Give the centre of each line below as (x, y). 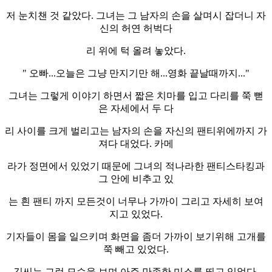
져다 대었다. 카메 (136, 143)
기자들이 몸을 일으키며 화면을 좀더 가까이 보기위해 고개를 (136, 236)
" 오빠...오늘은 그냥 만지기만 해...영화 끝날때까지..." (136, 73)
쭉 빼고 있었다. (136, 249)
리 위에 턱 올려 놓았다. (136, 50)
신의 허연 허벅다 (136, 28)
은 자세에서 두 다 (136, 108)
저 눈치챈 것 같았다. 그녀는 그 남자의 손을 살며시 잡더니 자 (136, 15)
